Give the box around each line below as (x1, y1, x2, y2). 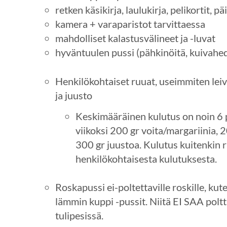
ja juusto (55, 89, 92, 101)
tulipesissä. (55, 209, 103, 222)
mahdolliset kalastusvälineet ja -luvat (55, 31, 217, 44)
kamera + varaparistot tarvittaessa (55, 17, 205, 30)
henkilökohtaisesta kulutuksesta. (75, 152, 217, 165)
